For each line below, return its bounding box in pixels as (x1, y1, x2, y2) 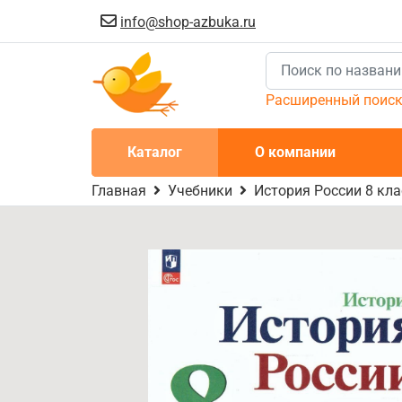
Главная (92, 182, 146, 199)
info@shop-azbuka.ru (120, 13, 256, 31)
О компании (254, 144, 336, 161)
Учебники (168, 182, 232, 199)
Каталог (127, 144, 183, 161)
